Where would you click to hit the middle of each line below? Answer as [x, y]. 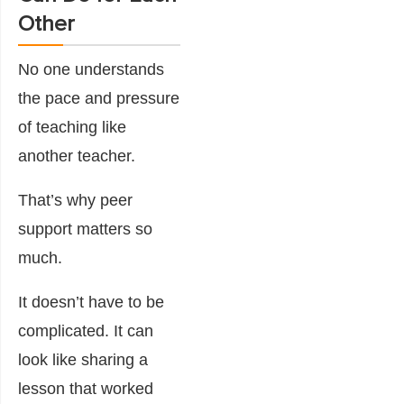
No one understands [91, 69]
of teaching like [72, 127]
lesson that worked [86, 388]
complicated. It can [86, 331]
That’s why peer [75, 200]
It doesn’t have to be [91, 302]
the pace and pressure [99, 98]
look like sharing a [83, 359]
